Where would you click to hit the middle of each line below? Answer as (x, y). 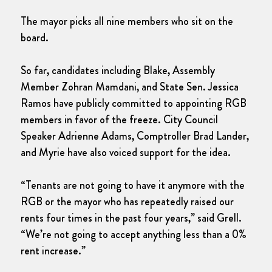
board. (35, 37)
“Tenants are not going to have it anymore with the (133, 185)
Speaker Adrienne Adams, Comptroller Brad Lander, (135, 136)
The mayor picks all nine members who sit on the (127, 21)
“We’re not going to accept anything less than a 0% (134, 234)
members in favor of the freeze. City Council (119, 119)
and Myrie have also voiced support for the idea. (126, 152)
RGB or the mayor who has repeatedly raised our (127, 201)
